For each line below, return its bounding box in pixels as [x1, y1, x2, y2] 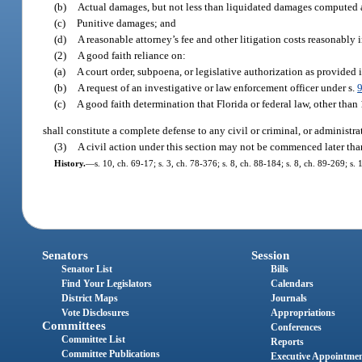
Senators [42, 248, 89, 262]
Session [250, 248, 289, 262]
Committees [42, 318, 107, 332]
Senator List [61, 263, 113, 275]
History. [53, 158, 86, 169]
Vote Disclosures [61, 306, 130, 318]
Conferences [270, 321, 322, 333]
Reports [270, 335, 304, 347]
